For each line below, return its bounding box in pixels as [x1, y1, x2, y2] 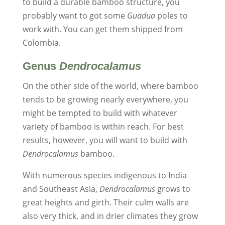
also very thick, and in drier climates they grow [22, 210, 198, 222]
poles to [155, 10, 188, 22]
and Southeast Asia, [22, 183, 99, 195]
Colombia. [22, 37, 61, 49]
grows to [155, 183, 190, 195]
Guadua [127, 10, 155, 22]
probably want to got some [22, 10, 127, 22]
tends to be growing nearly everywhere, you [22, 94, 188, 105]
